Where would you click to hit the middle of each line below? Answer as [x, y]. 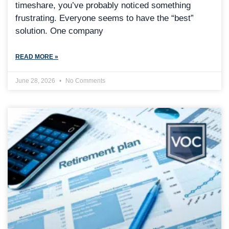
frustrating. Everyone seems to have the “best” [105, 18]
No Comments [85, 81]
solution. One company [59, 31]
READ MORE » [37, 56]
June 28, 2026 [36, 81]
